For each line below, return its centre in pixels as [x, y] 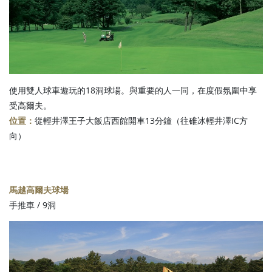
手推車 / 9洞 [32, 205]
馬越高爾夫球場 [39, 190]
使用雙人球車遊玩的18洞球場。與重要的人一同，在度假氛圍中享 [133, 90]
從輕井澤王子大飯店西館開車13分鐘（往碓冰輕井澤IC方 [141, 121]
